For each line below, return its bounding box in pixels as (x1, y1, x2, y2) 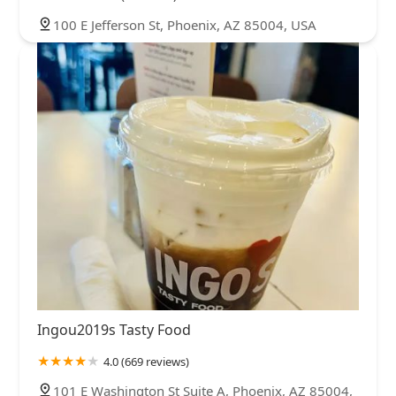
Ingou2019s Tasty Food (37, 320, 191, 340)
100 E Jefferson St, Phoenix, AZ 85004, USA (53, 15, 316, 34)
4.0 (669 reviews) (103, 354, 189, 370)
